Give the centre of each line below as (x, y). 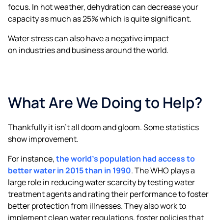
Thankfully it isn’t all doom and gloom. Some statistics (103, 127)
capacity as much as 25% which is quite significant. (100, 18)
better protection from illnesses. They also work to (97, 206)
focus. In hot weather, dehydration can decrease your (103, 7)
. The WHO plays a (163, 170)
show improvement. (43, 139)
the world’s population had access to (125, 158)
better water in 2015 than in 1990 (69, 170)
